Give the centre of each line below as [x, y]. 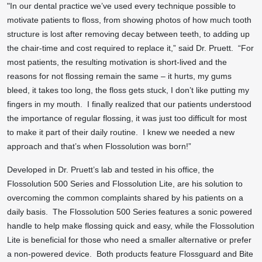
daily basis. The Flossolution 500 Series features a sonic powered [130, 211]
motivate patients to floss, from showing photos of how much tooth [129, 20]
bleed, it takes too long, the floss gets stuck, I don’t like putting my [128, 90]
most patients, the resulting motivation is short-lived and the [117, 62]
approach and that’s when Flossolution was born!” [99, 146]
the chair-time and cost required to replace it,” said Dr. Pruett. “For [130, 48]
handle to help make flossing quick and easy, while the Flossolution [131, 225]
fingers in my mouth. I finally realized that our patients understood [129, 104]
